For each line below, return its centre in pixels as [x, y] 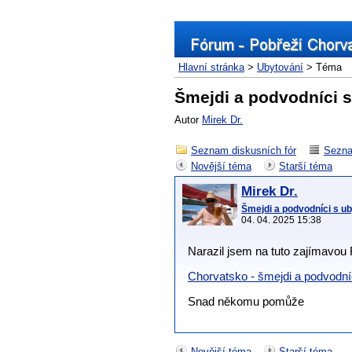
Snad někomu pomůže [246, 302]
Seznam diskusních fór [244, 150]
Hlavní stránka [211, 67]
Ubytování [280, 67]
